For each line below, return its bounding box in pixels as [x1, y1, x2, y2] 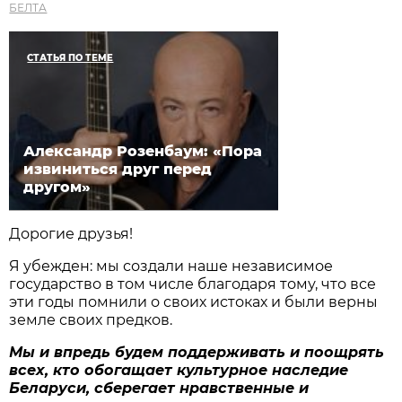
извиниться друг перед [23, 160, 213, 178]
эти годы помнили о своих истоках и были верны [9, 293, 379, 310]
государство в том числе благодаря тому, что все [9, 275, 377, 293]
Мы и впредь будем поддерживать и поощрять [9, 343, 385, 361]
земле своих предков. [9, 310, 173, 328]
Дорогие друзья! [9, 224, 134, 242]
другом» [23, 178, 92, 196]
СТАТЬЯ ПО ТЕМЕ [27, 51, 114, 64]
